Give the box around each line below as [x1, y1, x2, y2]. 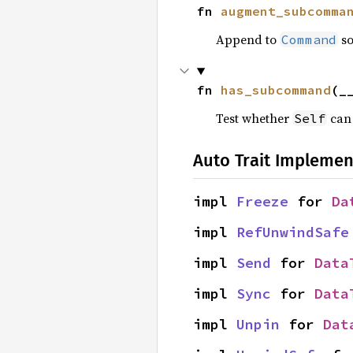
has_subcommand [220, 82, 331, 98]
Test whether [215, 110, 292, 127]
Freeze [236, 192, 288, 210]
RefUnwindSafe [236, 223, 349, 241]
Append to [215, 31, 280, 48]
